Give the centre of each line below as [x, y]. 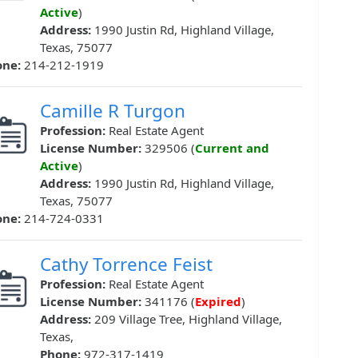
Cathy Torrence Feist [126, 265]
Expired [218, 302]
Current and [232, 148]
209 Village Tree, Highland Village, [188, 319]
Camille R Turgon [113, 111]
